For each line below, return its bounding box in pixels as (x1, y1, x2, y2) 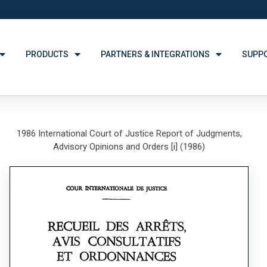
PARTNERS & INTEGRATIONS (101, 49, 210, 59)
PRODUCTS (26, 49, 69, 59)
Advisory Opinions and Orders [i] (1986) (53, 141, 206, 152)
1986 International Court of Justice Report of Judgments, (16, 128, 242, 139)
